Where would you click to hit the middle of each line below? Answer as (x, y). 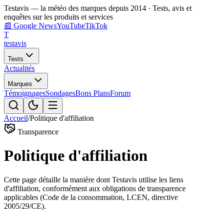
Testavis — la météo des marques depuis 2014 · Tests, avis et (98, 8)
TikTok (96, 26)
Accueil (16, 118)
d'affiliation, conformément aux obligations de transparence (95, 188)
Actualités (19, 68)
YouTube (71, 26)
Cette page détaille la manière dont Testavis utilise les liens (94, 179)
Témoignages (25, 93)
